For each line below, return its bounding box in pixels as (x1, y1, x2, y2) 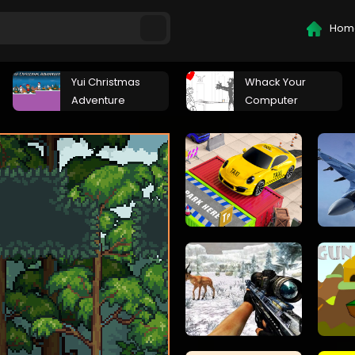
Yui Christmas (71, 74, 140, 90)
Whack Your (245, 74, 306, 90)
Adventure (71, 93, 125, 108)
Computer (245, 93, 298, 108)
